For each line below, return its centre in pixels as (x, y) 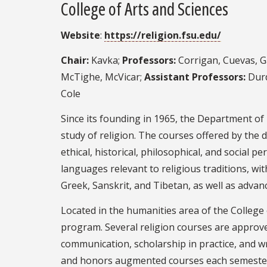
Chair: (75, 60)
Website (80, 35)
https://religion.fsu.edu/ (163, 35)
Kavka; (105, 60)
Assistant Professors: (195, 77)
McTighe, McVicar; (103, 77)
